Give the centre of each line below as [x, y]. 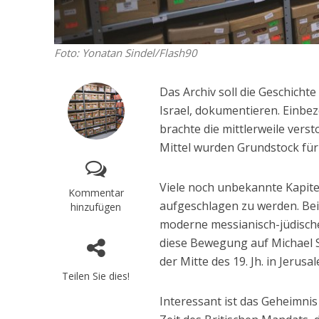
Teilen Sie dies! [96, 276]
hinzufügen [96, 207]
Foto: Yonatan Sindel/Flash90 [125, 53]
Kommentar [96, 193]
